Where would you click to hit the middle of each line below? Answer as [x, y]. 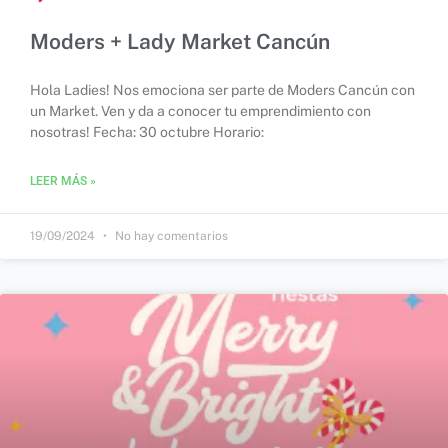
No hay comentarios [170, 236]
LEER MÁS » [63, 181]
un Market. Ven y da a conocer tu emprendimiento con [200, 111]
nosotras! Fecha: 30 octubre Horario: [147, 132]
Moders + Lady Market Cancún [180, 42]
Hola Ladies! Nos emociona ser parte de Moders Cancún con [222, 90]
